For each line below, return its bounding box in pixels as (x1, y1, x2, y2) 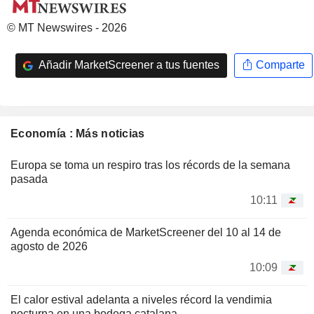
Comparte (252, 59, 305, 71)
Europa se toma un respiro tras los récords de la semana (11, 158, 290, 171)
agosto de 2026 (11, 240, 88, 252)
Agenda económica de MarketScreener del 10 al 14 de (11, 226, 281, 238)
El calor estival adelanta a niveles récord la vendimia (11, 293, 272, 306)
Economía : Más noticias (11, 127, 145, 139)
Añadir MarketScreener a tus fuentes (36, 59, 219, 71)
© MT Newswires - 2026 (7, 21, 127, 34)
